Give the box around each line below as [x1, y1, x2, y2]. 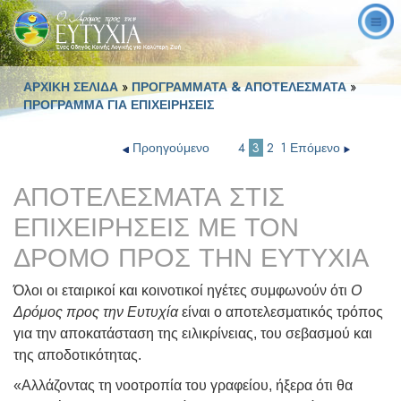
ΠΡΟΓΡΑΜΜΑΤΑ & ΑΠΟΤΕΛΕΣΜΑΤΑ [132, 78, 350, 97]
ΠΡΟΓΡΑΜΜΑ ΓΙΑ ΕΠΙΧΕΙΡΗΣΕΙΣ [23, 96, 214, 115]
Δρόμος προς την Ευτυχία [13, 304, 178, 320]
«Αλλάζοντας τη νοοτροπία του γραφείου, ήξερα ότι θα [13, 378, 353, 394]
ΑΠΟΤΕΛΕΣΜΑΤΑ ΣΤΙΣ [13, 178, 285, 217]
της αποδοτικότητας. [13, 347, 141, 363]
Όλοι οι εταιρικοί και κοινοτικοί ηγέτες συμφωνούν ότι [13, 283, 351, 299]
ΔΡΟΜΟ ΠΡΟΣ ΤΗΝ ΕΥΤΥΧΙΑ [13, 239, 369, 277]
